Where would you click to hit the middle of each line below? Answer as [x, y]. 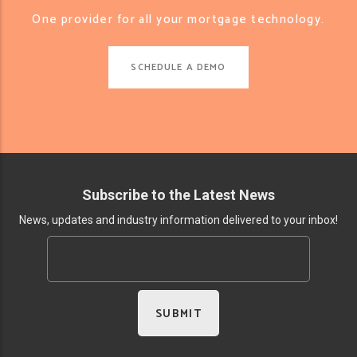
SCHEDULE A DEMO [178, 67]
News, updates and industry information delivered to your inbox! [178, 220]
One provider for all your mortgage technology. [178, 20]
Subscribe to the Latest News [178, 195]
